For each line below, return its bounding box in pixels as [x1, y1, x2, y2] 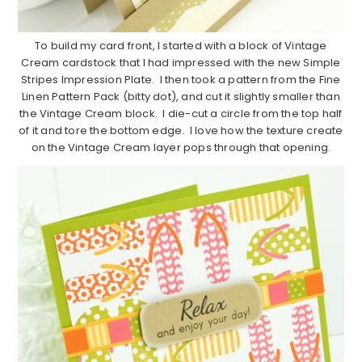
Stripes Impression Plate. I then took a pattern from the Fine [21, 71, 341, 87]
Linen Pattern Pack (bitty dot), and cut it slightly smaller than [22, 88, 340, 104]
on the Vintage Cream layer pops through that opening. [31, 139, 331, 155]
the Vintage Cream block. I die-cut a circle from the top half [19, 105, 343, 121]
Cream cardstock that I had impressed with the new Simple [21, 54, 341, 70]
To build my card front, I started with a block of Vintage [35, 37, 327, 53]
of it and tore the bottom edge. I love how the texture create [19, 122, 343, 138]
